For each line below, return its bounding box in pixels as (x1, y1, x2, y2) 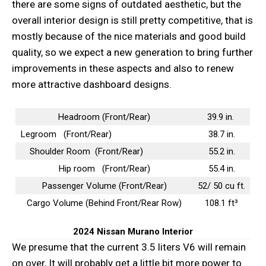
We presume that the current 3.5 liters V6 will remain (12, 241, 246, 254)
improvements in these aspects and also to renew (12, 62, 234, 75)
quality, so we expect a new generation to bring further (12, 46, 253, 59)
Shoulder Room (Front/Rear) (30, 146, 179, 157)
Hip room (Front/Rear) (58, 163, 150, 175)
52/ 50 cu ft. (198, 180, 245, 192)
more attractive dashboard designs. (12, 78, 172, 91)
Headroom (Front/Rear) (58, 112, 150, 123)
